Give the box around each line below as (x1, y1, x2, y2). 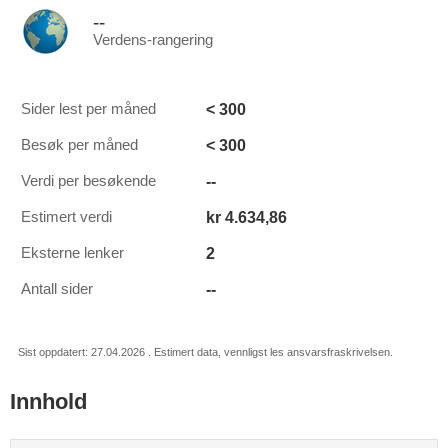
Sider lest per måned (21, 101, 156, 117)
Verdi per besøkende (21, 173, 156, 189)
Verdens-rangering (93, 32, 213, 48)
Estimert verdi (21, 209, 112, 225)
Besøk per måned (21, 137, 138, 153)
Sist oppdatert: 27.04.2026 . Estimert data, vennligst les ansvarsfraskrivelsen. (18, 346, 393, 358)
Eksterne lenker (21, 245, 124, 261)
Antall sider (21, 281, 93, 297)
